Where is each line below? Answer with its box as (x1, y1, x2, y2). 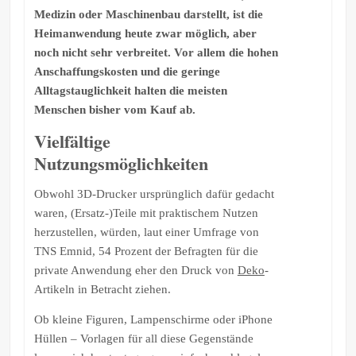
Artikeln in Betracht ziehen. (33, 282, 171, 296)
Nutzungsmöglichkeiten (33, 149, 208, 176)
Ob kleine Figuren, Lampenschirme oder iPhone (33, 312, 273, 326)
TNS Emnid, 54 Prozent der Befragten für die (33, 244, 258, 257)
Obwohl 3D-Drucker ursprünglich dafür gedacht (33, 187, 274, 200)
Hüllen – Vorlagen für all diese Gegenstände (33, 331, 253, 345)
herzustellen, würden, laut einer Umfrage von (33, 225, 259, 238)
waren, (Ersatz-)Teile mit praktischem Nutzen (33, 206, 258, 219)
